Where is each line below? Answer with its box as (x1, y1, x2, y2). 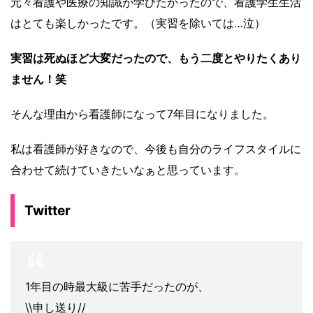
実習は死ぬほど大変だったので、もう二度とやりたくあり (10, 51, 301, 66)
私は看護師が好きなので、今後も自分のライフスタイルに (10, 142, 301, 156)
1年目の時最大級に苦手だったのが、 (25, 279, 209, 294)
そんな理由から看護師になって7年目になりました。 (10, 107, 274, 122)
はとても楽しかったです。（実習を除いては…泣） (10, 16, 265, 31)
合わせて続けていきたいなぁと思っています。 (10, 163, 245, 177)
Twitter (24, 203, 71, 219)
